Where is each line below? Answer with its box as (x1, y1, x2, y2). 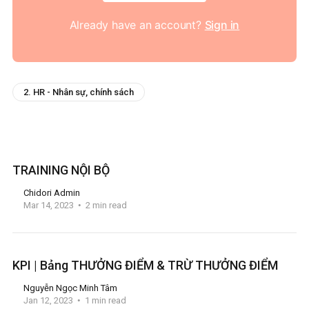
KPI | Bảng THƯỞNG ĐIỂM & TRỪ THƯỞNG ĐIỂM (12, 258, 278, 272)
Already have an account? (69, 18, 205, 32)
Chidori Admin (23, 188, 80, 198)
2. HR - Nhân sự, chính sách (23, 87, 134, 97)
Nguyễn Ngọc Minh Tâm (23, 283, 117, 293)
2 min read (85, 200, 127, 210)
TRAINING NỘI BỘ (12, 163, 110, 177)
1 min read (84, 295, 126, 306)
